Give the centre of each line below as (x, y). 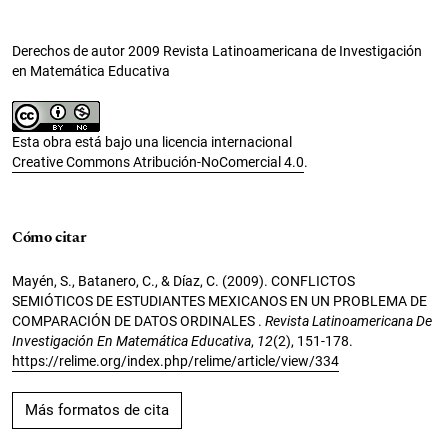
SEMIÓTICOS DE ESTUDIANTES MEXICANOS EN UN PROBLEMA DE (219, 300)
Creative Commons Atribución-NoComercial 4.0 (158, 161)
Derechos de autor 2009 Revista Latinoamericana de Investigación (217, 50)
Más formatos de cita (97, 409)
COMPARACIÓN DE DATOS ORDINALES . (138, 320)
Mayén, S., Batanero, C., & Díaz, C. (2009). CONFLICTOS (183, 280)
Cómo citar (49, 237)
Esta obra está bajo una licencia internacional (152, 141)
